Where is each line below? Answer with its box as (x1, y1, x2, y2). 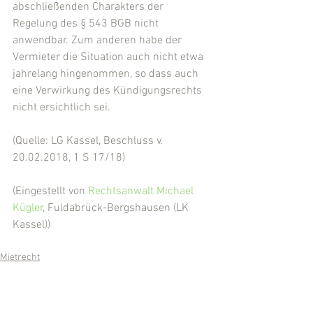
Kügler (13, 201, 43, 216)
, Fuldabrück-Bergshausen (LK (43, 201, 191, 216)
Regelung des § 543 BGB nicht (13, 17, 161, 31)
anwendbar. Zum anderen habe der (13, 34, 184, 48)
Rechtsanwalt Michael (88, 184, 196, 199)
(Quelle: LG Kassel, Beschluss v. (13, 134, 166, 149)
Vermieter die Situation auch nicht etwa (13, 50, 206, 65)
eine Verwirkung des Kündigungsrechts (13, 84, 205, 99)
